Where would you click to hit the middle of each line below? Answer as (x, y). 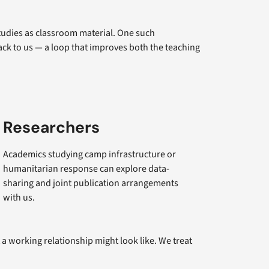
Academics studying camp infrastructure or (90, 154)
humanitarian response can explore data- (86, 168)
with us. (19, 197)
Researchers (52, 127)
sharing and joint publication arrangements (91, 183)
